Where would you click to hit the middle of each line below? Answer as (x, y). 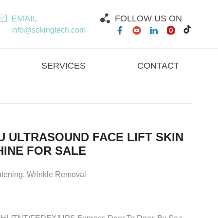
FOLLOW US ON (149, 18)
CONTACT (158, 65)
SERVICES (63, 65)
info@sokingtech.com (49, 30)
